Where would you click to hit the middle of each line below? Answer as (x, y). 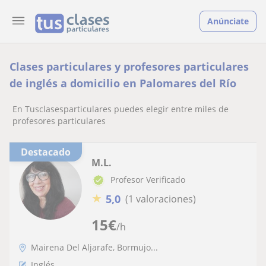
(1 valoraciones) (161, 199)
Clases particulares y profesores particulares (129, 66)
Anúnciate (228, 21)
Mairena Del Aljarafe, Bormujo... (94, 247)
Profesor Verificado (148, 180)
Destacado (49, 152)
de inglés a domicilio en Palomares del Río (123, 83)
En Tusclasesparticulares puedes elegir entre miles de (121, 109)
